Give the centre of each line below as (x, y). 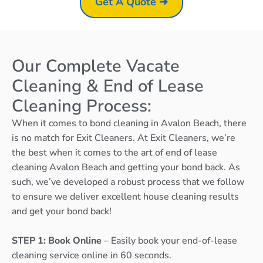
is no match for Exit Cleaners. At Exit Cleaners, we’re (124, 138)
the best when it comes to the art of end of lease (114, 152)
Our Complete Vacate (96, 66)
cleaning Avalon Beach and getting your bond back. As (126, 167)
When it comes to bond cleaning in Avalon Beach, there (129, 123)
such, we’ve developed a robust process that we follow (128, 182)
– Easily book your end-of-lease (171, 241)
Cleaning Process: (82, 106)
